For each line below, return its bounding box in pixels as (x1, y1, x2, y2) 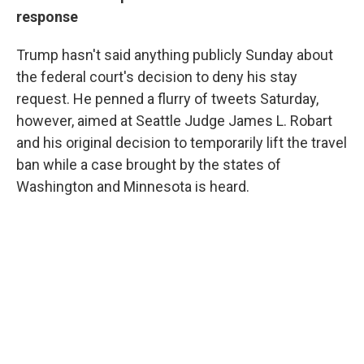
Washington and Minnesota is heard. (16, 178, 249, 195)
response (16, 8, 78, 25)
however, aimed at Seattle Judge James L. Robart (16, 112, 332, 129)
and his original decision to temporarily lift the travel (16, 134, 347, 151)
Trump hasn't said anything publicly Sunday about (16, 46, 333, 63)
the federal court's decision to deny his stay (16, 68, 297, 85)
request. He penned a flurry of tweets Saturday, (16, 90, 318, 107)
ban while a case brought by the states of (16, 156, 281, 173)
